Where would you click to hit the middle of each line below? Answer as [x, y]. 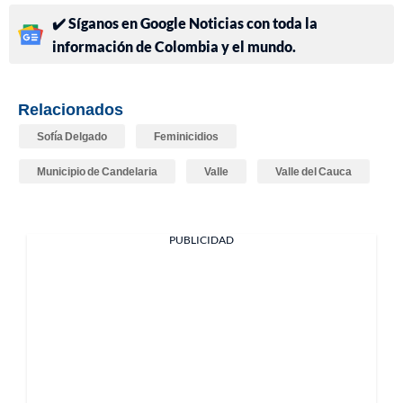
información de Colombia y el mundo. [174, 47]
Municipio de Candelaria [97, 172]
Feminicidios [186, 137]
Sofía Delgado [72, 137]
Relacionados [71, 109]
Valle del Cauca [313, 172]
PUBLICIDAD [201, 240]
